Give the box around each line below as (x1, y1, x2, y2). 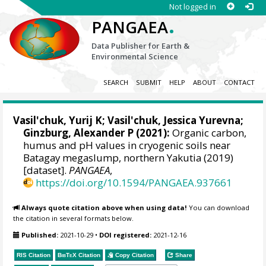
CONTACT (223, 78, 255, 87)
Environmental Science (91, 51, 179, 62)
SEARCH (103, 78, 128, 87)
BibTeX (58, 251, 77, 258)
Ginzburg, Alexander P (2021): (23, 126, 170, 140)
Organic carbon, (170, 126, 247, 140)
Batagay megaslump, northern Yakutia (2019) (23, 151, 234, 165)
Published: (21, 230, 59, 240)
